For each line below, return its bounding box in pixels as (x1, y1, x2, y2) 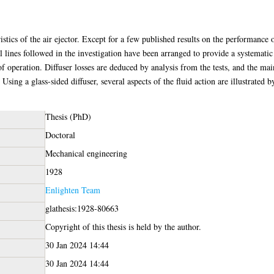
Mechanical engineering (45, 147, 127, 159)
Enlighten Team (45, 183, 100, 196)
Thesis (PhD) (45, 110, 91, 122)
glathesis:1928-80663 (45, 202, 119, 214)
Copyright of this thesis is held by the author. (45, 220, 201, 232)
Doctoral (45, 128, 75, 141)
